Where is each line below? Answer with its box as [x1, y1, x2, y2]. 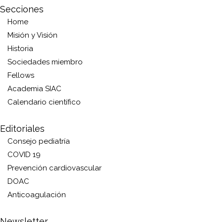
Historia [7, 44, 33, 53]
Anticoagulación [7, 190, 66, 199]
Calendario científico [7, 97, 81, 107]
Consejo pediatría [7, 136, 70, 146]
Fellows [7, 70, 34, 80]
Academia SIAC [7, 84, 61, 93]
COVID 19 [7, 150, 41, 159]
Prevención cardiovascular [7, 163, 102, 172]
